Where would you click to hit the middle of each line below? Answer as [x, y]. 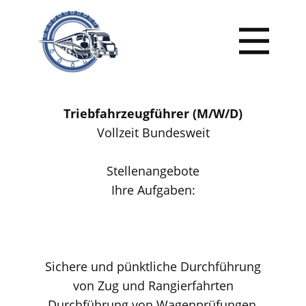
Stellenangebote [153, 171]
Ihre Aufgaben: [153, 190]
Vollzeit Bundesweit [153, 133]
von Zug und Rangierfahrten [153, 286]
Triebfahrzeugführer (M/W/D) [153, 113]
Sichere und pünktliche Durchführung [153, 266]
